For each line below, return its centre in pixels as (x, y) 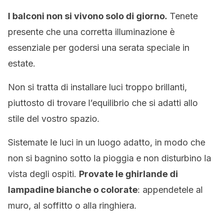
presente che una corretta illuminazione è (91, 32)
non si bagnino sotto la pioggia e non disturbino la (110, 158)
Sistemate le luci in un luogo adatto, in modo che (107, 142)
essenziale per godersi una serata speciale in (99, 48)
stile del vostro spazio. (54, 119)
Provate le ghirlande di (129, 174)
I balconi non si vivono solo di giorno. (88, 16)
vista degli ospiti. (43, 174)
